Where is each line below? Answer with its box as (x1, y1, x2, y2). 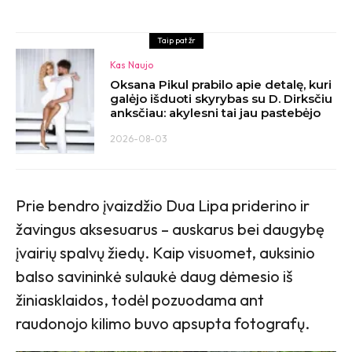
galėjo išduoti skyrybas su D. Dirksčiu (110, 91, 332, 107)
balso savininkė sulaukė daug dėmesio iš (16, 266, 293, 286)
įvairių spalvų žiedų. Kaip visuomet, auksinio (16, 242, 315, 262)
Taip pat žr (156, 35, 196, 46)
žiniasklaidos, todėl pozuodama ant (16, 289, 264, 310)
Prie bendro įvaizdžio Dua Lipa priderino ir (16, 195, 310, 215)
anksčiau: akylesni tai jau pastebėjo (110, 105, 321, 121)
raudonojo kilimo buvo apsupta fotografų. (16, 313, 310, 333)
